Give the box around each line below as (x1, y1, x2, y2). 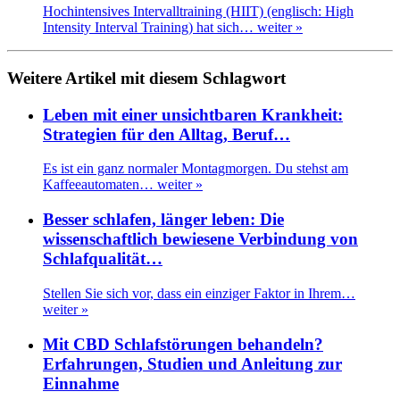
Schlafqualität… (43, 249, 162, 269)
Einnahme (43, 373, 119, 393)
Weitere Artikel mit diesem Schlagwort (7, 68, 286, 87)
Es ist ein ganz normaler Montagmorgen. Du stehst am (43, 161, 348, 177)
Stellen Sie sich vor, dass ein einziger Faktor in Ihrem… (43, 285, 355, 301)
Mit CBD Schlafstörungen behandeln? (43, 334, 323, 354)
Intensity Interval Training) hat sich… (43, 20, 257, 36)
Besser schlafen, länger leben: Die (43, 210, 284, 229)
